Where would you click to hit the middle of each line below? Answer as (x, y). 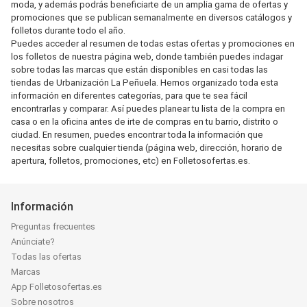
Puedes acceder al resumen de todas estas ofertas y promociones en (153, 44)
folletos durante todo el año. (68, 30)
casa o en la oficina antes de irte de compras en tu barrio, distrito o (145, 122)
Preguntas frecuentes (53, 226)
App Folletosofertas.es (57, 287)
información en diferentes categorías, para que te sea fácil (129, 96)
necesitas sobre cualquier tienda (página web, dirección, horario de (147, 148)
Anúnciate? (33, 242)
